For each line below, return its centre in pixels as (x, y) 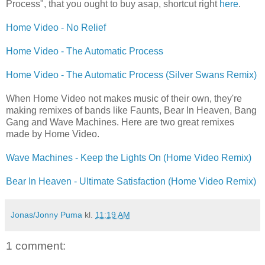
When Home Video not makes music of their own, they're (124, 98)
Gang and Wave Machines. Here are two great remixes (120, 122)
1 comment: (36, 245)
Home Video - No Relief (56, 27)
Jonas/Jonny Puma (46, 214)
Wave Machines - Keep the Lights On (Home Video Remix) (129, 157)
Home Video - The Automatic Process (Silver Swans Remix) (131, 75)
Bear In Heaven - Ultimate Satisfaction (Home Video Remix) (131, 181)
